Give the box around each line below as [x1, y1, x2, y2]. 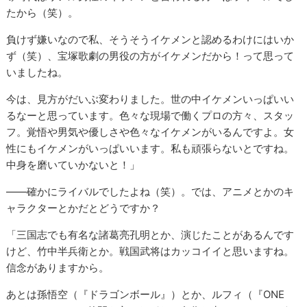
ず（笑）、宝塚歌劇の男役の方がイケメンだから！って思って [6, 49, 295, 63]
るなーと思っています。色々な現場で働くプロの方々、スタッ [6, 109, 295, 123]
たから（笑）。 [6, 6, 79, 20]
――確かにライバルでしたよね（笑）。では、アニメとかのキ [6, 185, 295, 199]
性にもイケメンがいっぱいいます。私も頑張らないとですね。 [6, 142, 295, 156]
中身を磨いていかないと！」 [6, 158, 140, 172]
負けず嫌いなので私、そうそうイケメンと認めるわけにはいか [6, 33, 295, 47]
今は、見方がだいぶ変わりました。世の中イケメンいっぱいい [6, 93, 295, 106]
